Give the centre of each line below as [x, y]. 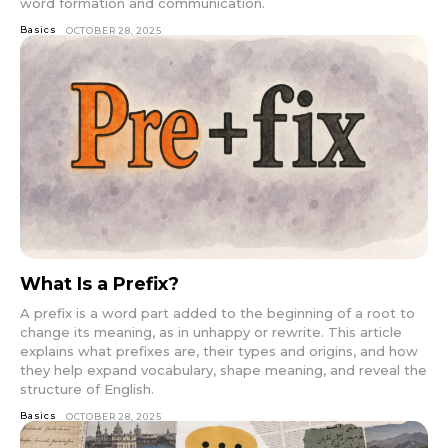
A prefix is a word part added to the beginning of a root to [217, 312]
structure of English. [87, 388]
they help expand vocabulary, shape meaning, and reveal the [223, 369]
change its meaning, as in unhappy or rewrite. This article [211, 331]
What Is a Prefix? [99, 283]
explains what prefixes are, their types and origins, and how [219, 350]
